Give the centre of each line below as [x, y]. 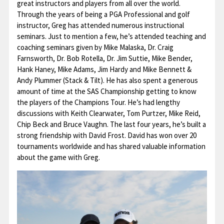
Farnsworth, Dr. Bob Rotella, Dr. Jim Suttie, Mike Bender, [104, 58]
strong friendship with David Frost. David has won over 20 [106, 135]
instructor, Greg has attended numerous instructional [100, 25]
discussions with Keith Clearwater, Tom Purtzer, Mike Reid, [108, 113]
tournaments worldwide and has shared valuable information [111, 146]
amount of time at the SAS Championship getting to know [106, 91]
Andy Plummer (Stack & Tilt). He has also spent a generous [107, 80]
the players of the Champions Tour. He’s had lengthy [98, 102]
